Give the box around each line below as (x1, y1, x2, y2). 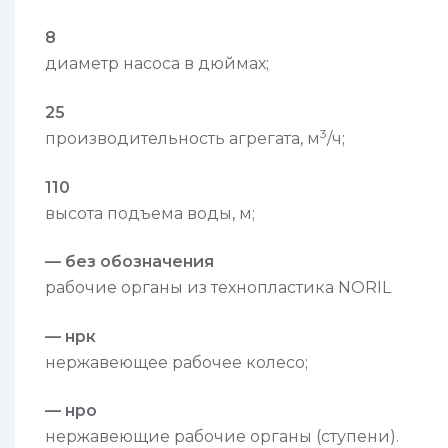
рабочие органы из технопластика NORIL (45, 278, 391, 298)
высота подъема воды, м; (45, 203, 255, 223)
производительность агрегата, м (45, 128, 320, 148)
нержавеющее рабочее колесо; (45, 352, 308, 372)
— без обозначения (45, 252, 214, 272)
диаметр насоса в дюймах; (45, 54, 269, 74)
